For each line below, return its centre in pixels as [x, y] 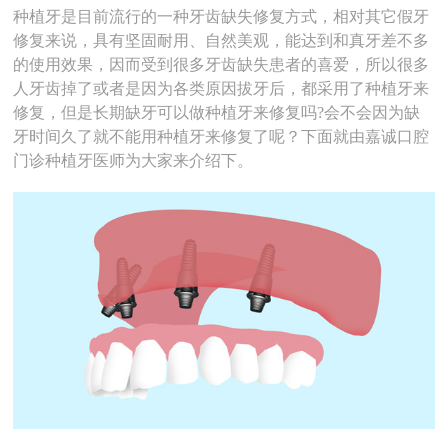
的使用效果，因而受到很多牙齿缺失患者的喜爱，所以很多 [221, 65]
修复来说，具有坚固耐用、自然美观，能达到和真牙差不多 [221, 41]
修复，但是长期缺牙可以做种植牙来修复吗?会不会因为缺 [217, 113]
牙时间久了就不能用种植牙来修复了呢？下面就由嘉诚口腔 [221, 137]
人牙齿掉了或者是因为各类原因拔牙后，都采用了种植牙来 [221, 89]
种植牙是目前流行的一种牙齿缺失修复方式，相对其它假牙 [221, 17]
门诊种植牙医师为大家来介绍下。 [133, 161]
